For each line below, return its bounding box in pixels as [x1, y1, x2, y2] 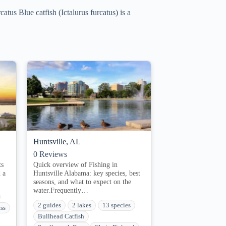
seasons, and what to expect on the [33, 177, 131, 186]
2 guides [38, 201, 61, 209]
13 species [102, 201, 131, 209]
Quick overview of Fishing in [33, 160, 118, 168]
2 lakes [72, 201, 91, 209]
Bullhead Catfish [38, 212, 84, 220]
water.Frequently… [33, 186, 88, 194]
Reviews [37, 150, 67, 159]
